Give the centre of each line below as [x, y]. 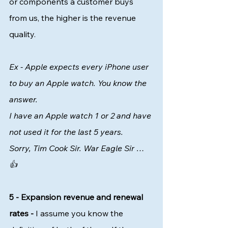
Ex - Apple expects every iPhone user [80, 67]
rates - [21, 213]
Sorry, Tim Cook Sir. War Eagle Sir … [78, 148]
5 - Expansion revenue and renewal [77, 197]
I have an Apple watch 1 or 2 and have [81, 116]
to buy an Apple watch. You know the [79, 83]
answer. [24, 99]
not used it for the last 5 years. [67, 132]
